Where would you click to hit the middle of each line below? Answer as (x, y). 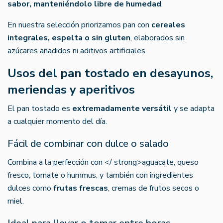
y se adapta (193, 108)
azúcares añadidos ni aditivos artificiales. (77, 51)
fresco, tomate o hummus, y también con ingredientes (100, 175)
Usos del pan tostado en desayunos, (110, 73)
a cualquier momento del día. (57, 121)
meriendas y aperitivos (71, 89)
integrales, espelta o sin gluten (69, 38)
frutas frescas (81, 188)
